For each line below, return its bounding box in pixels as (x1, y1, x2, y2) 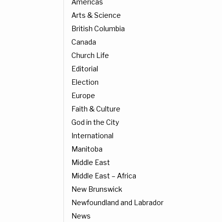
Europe (71, 91, 95, 100)
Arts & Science (71, 11, 121, 20)
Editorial (71, 64, 98, 73)
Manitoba (71, 145, 103, 154)
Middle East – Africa (71, 171, 136, 180)
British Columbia (71, 24, 125, 33)
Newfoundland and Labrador (71, 198, 164, 207)
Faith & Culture (71, 105, 120, 113)
